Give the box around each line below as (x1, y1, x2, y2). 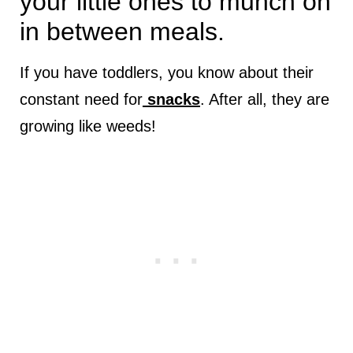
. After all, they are (199, 91, 329, 109)
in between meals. (19, 17, 225, 46)
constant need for (19, 91, 143, 109)
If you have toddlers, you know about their (19, 64, 314, 82)
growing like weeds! (19, 117, 156, 136)
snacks (142, 91, 200, 109)
